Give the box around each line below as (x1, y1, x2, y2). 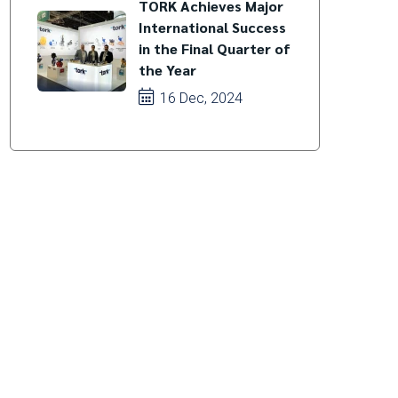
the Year (138, 60, 196, 79)
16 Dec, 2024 (155, 90, 243, 107)
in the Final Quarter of (138, 39, 291, 58)
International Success (138, 18, 286, 36)
